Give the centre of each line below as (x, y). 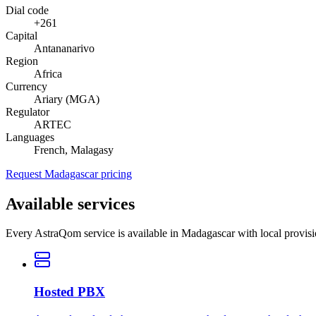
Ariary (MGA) (67, 99)
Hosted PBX (69, 292)
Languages (30, 137)
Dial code (27, 10)
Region (22, 61)
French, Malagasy (74, 150)
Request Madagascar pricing (69, 174)
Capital (22, 35)
